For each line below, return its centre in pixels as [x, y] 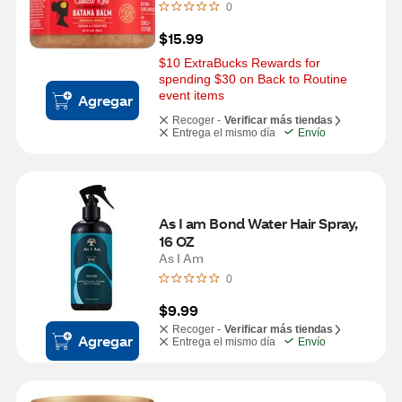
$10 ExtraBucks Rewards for [240, 63]
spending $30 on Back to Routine [253, 79]
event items [192, 95]
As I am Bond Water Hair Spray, [258, 223]
